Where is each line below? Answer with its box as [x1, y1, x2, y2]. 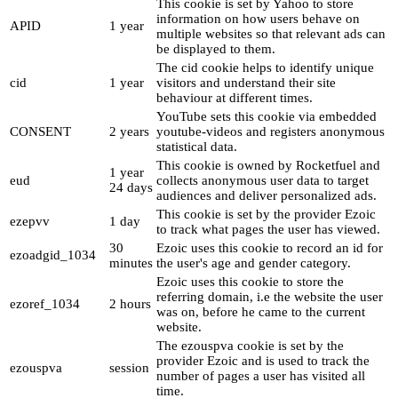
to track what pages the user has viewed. [156, 222, 380, 237]
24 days [109, 180, 153, 195]
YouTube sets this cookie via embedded [156, 109, 377, 124]
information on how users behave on [156, 12, 360, 27]
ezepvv [10, 214, 50, 229]
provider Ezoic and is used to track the [156, 354, 370, 369]
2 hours [109, 297, 151, 312]
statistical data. [156, 139, 237, 155]
